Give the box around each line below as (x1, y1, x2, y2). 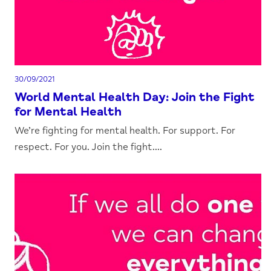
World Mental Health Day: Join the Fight (15, 90, 255, 105)
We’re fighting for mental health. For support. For (15, 125, 236, 137)
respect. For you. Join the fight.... (15, 141, 163, 153)
